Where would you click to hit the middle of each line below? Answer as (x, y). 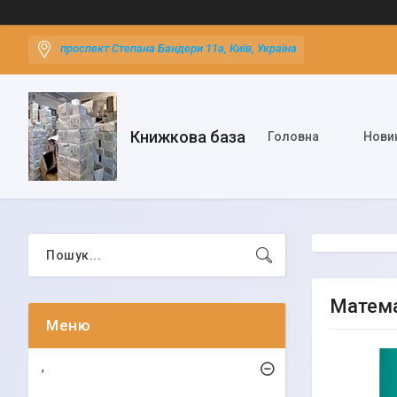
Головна (293, 136)
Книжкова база (188, 136)
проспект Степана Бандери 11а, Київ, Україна (179, 49)
